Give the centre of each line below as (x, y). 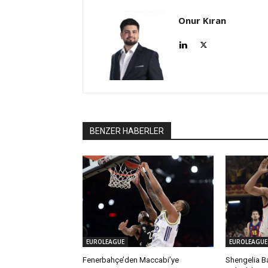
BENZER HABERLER (127, 131)
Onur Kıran (202, 21)
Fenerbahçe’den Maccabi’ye (131, 260)
